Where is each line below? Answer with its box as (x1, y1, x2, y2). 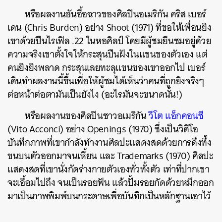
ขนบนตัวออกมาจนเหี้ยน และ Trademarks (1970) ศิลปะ (7, 148, 214, 165)
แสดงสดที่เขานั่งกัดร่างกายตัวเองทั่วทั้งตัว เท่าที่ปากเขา (7, 161, 210, 178)
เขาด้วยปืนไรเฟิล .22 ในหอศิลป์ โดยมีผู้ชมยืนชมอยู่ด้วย (7, 33, 212, 50)
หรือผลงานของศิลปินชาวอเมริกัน (25, 108, 149, 124)
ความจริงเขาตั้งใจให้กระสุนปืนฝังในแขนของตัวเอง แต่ (7, 46, 208, 63)
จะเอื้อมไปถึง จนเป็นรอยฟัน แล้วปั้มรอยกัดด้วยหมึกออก (7, 174, 214, 191)
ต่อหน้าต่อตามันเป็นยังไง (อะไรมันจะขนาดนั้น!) (7, 86, 182, 103)
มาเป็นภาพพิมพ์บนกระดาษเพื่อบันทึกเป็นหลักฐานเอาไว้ (7, 188, 211, 205)
